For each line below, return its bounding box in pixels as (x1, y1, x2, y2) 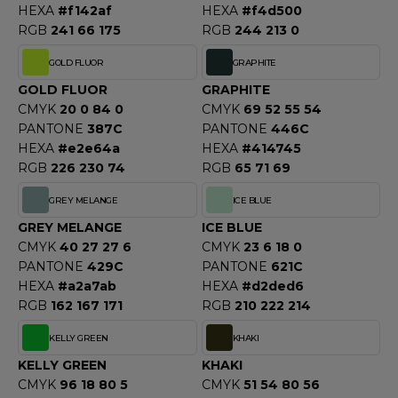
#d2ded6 (241, 278, 304, 294)
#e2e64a (58, 140, 120, 156)
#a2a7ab (58, 278, 116, 294)
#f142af (58, 3, 112, 19)
